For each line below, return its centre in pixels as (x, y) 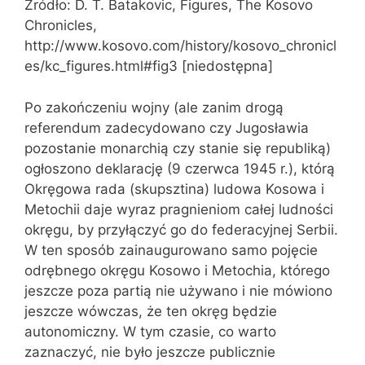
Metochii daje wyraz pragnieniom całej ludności (179, 209)
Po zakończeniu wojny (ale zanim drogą (154, 107)
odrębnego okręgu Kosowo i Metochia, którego (177, 270)
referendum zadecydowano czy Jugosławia (167, 128)
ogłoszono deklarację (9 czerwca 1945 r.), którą (180, 168)
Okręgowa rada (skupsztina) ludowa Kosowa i (174, 189)
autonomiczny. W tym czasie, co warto (150, 331)
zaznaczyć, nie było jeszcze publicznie (150, 352)
